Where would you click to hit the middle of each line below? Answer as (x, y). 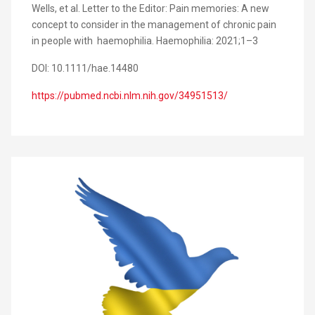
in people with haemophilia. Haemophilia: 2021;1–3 (144, 41)
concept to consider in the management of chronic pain (154, 25)
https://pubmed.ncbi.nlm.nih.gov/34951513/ (129, 96)
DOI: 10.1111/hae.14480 (85, 69)
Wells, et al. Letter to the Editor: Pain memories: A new (150, 9)
